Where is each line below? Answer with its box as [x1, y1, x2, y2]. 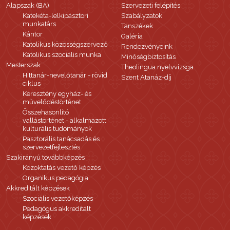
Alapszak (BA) [6, 2, 49, 10]
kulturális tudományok [23, 125, 92, 133]
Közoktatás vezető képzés [23, 164, 101, 172]
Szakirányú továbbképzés [6, 154, 85, 162]
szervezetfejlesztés [23, 143, 80, 151]
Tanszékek [121, 22, 153, 30]
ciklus [23, 80, 41, 88]
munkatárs [23, 20, 56, 28]
